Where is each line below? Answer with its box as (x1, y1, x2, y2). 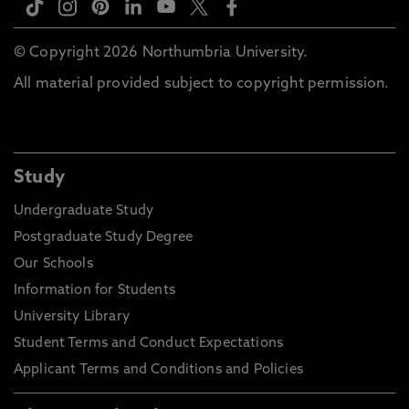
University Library (14, 310, 130, 325)
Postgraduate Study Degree (14, 231, 193, 246)
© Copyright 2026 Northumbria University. (14, 46, 309, 61)
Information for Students (14, 284, 175, 299)
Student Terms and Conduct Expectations (14, 337, 284, 351)
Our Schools (14, 257, 93, 272)
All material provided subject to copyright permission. (14, 77, 390, 92)
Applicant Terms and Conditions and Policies (14, 363, 303, 378)
